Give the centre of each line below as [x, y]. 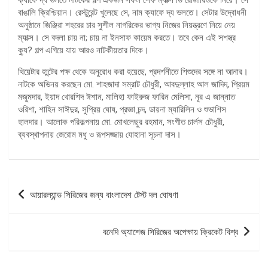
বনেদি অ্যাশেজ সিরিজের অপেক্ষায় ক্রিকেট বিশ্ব [170, 232]
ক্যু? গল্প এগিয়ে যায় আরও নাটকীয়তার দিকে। [83, 50]
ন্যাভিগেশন [35, 205]
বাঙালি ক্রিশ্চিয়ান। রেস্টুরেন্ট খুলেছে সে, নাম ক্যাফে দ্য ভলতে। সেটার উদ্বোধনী [132, 12]
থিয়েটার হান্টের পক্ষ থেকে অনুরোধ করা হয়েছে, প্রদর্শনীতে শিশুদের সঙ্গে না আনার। [133, 71]
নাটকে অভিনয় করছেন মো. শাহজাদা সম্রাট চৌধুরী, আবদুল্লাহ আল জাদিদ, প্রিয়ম [134, 84]
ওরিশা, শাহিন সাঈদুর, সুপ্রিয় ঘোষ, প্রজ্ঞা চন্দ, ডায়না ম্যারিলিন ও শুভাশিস [122, 109]
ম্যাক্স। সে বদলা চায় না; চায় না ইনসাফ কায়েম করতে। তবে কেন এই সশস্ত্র [127, 37]
